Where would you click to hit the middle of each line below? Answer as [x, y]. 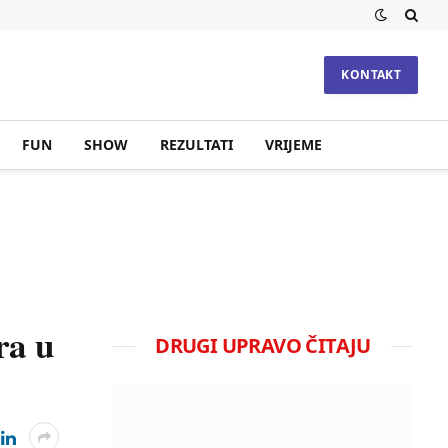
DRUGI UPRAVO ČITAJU [263, 345]
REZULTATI [196, 144]
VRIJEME [293, 144]
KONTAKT [371, 74]
